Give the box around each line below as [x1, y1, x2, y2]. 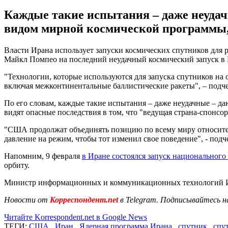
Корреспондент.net [48, 195, 120, 204]
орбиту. [4, 160, 30, 169]
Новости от [4, 195, 48, 204]
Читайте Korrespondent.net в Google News [4, 212, 147, 221]
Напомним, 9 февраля [4, 151, 82, 160]
